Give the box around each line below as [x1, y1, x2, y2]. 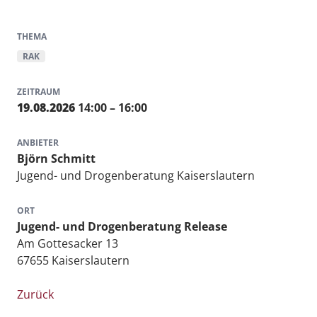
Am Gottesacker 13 [17, 236, 118, 251]
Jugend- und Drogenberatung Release [17, 219, 227, 234]
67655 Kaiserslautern [17, 253, 129, 268]
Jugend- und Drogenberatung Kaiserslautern [17, 168, 255, 183]
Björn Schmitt [17, 151, 96, 166]
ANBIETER [17, 137, 59, 149]
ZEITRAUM [17, 86, 60, 98]
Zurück [17, 287, 54, 302]
